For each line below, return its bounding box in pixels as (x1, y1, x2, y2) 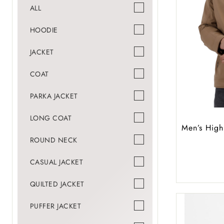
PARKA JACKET (29, 91, 78, 101)
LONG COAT (29, 113, 72, 123)
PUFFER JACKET (29, 201, 81, 211)
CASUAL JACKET (29, 157, 83, 167)
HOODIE (29, 25, 58, 35)
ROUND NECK (29, 135, 77, 145)
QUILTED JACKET (29, 179, 84, 189)
